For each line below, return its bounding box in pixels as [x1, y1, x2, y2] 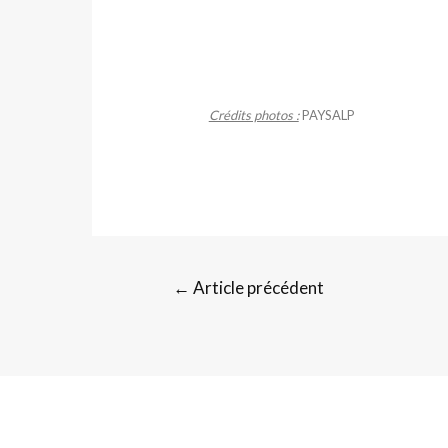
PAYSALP [298, 107, 355, 124]
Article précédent [189, 276, 324, 298]
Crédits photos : [208, 107, 299, 124]
